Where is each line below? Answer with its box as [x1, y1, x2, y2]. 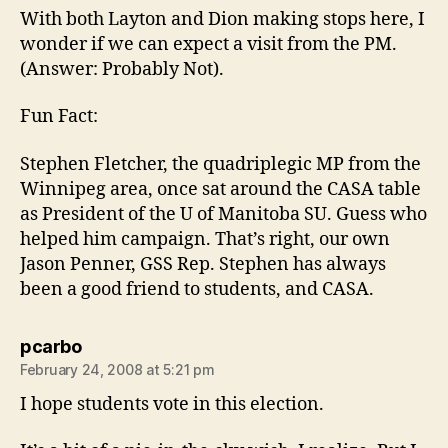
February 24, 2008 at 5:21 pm [20, 360, 215, 378]
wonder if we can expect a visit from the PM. [20, 32, 397, 56]
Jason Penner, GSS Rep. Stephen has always [20, 252, 386, 276]
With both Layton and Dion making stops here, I [20, 7, 425, 31]
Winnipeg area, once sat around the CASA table [20, 177, 421, 201]
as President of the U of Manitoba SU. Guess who [20, 202, 427, 226]
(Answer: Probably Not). [20, 57, 224, 81]
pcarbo [20, 335, 81, 357]
